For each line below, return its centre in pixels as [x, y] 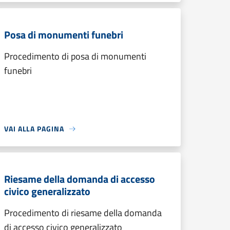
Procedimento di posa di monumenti [75, 56]
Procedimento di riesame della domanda [83, 213]
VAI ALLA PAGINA [34, 129]
